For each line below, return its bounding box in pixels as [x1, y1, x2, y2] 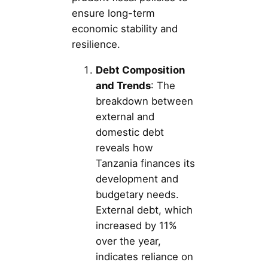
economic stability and [72, 22, 178, 35]
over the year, [96, 234, 161, 247]
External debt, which [96, 203, 193, 216]
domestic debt [96, 126, 164, 138]
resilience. [72, 38, 120, 50]
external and [96, 110, 154, 123]
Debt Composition [96, 63, 185, 76]
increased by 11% [96, 219, 177, 232]
